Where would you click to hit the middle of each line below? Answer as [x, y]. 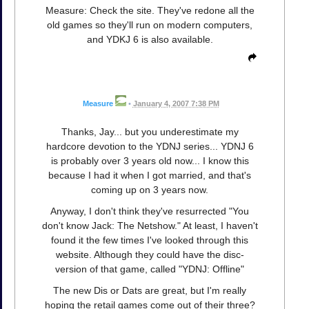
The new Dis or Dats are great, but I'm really [150, 290]
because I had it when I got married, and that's [150, 175]
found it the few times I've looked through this [150, 240]
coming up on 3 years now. [150, 189]
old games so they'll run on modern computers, [150, 25]
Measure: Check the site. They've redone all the [150, 11]
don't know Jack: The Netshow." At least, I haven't [150, 225]
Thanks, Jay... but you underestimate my [150, 131]
